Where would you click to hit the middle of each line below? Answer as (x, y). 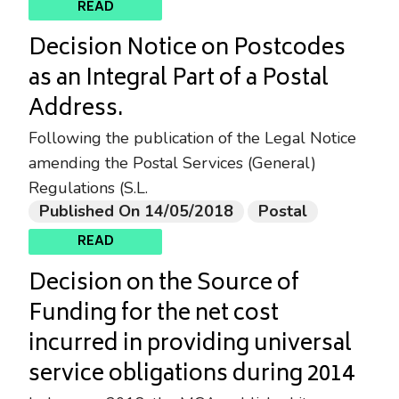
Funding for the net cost (154, 315)
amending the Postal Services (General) (172, 163)
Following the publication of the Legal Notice (192, 138)
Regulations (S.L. (88, 188)
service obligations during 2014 (191, 376)
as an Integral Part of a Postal (179, 80)
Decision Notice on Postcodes (187, 50)
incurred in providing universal (190, 346)
